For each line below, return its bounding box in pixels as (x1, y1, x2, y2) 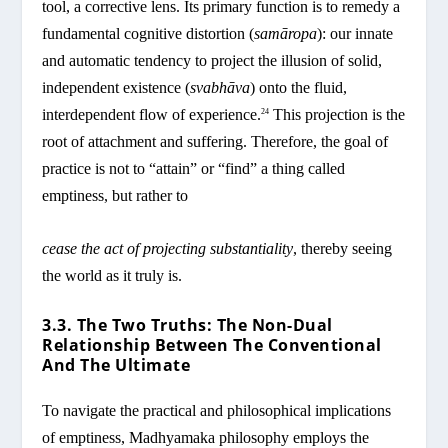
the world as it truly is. (42, 267, 183, 285)
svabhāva (190, 79, 251, 97)
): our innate (317, 25, 394, 43)
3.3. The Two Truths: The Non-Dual (42, 313, 333, 336)
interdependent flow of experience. (42, 106, 262, 124)
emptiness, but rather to (42, 187, 189, 205)
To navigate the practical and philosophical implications (42, 402, 392, 420)
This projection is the (269, 106, 406, 124)
